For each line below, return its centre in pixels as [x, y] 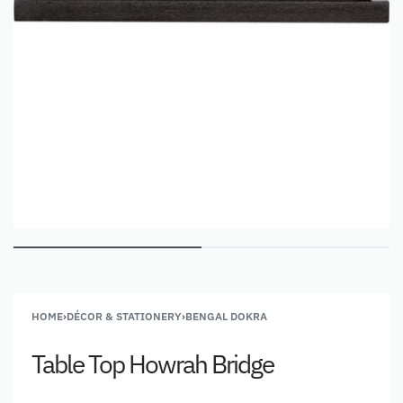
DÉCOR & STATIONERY [124, 316]
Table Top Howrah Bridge [152, 363]
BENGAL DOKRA [226, 316]
